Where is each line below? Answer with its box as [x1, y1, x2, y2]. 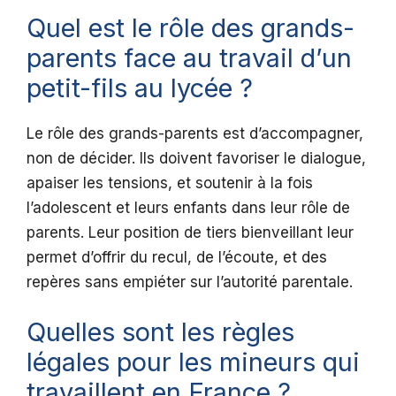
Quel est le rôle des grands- [27, 12, 354, 44]
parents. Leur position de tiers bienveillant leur [27, 224, 354, 242]
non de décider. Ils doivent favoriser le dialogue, [27, 149, 366, 168]
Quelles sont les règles [27, 316, 294, 347]
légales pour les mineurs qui [27, 346, 360, 377]
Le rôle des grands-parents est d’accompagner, [27, 125, 363, 143]
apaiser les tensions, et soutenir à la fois [27, 174, 313, 193]
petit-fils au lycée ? [27, 72, 253, 104]
